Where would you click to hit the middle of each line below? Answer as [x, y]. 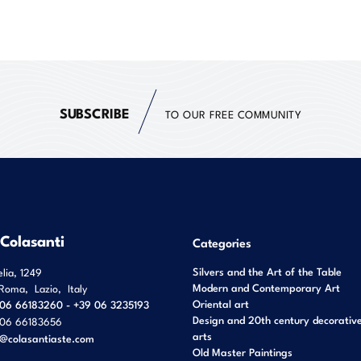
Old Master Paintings [243, 352]
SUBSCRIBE [94, 112]
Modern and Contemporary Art [266, 287]
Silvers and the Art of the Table [267, 271]
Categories [222, 242]
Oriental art [221, 303]
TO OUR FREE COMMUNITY [233, 113]
